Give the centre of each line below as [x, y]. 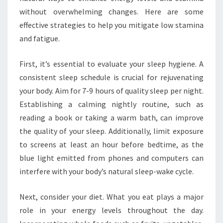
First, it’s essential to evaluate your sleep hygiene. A [111, 63]
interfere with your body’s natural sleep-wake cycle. [107, 171]
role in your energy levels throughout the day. [111, 210]
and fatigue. [40, 38]
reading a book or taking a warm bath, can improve [111, 117]
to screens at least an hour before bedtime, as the [111, 144]
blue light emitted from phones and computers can [111, 158]
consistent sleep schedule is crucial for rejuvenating [111, 77]
